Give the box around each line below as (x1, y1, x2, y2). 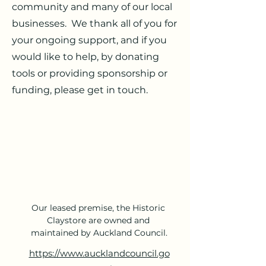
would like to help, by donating (12, 51, 159, 62)
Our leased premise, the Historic (31, 202, 167, 213)
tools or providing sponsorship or (12, 68, 167, 79)
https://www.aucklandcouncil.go (28, 247, 170, 259)
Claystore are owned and (46, 214, 152, 226)
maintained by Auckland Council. (31, 227, 167, 238)
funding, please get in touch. (12, 84, 148, 96)
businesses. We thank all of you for (12, 18, 177, 29)
